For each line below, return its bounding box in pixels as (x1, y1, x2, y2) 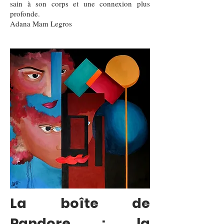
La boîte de (10, 194, 150, 212)
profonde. (10, 8, 40, 18)
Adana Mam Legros (10, 18, 72, 28)
